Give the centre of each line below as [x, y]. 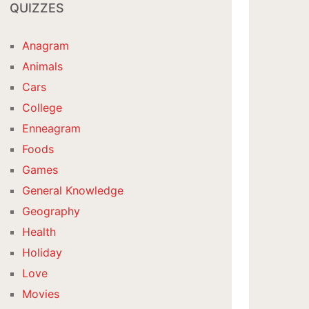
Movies [41, 294]
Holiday [42, 252]
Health [39, 232]
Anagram [46, 46]
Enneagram [52, 128]
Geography [51, 211]
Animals [43, 66]
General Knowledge [73, 190]
